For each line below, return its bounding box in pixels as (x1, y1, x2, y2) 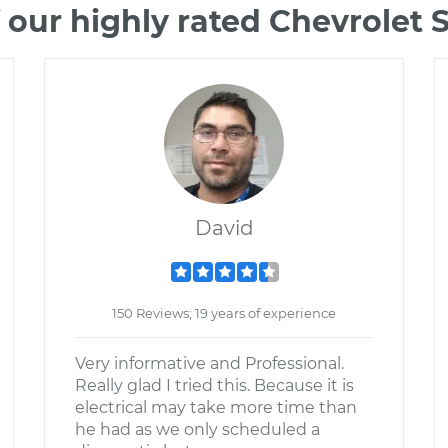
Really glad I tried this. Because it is (75, 376, 354, 395)
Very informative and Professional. (75, 354, 344, 373)
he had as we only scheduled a (75, 420, 320, 439)
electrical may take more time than (75, 398, 357, 417)
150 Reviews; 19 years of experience (112, 305, 336, 321)
